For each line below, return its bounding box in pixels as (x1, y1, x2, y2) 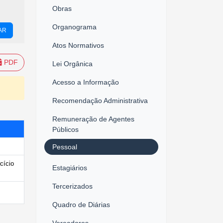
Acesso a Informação (52, 78, 119, 86)
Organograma (52, 22, 97, 31)
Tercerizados (52, 182, 93, 190)
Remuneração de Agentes (52, 114, 134, 123)
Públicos (52, 125, 79, 133)
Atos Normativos (52, 41, 104, 49)
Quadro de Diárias (52, 200, 110, 209)
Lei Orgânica (52, 59, 93, 68)
